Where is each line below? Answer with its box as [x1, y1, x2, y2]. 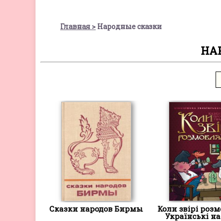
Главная [60, 21, 90, 31]
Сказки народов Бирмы [49, 203, 143, 214]
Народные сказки [97, 21, 162, 31]
